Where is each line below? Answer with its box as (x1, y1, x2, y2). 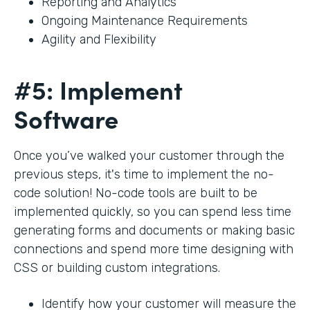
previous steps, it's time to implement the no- (14, 166, 274, 182)
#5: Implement (14, 71, 183, 107)
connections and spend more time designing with (14, 241, 293, 257)
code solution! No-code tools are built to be (14, 185, 257, 201)
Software (14, 100, 125, 136)
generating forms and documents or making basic (14, 222, 295, 238)
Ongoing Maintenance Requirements (42, 12, 248, 28)
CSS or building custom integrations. (14, 259, 220, 275)
